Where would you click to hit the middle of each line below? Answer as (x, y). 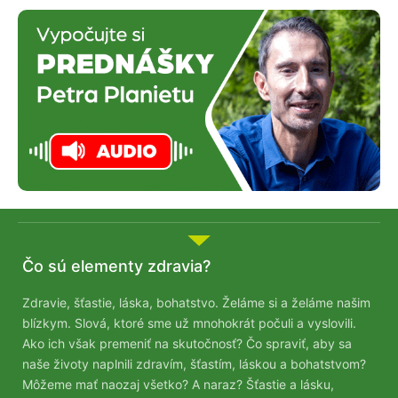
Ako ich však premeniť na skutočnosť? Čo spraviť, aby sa (187, 343)
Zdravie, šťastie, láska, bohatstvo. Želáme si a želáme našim (196, 302)
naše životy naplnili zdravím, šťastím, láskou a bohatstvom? (194, 363)
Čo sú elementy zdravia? (116, 266)
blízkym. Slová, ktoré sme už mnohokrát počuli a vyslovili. (189, 322)
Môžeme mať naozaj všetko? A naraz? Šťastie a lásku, (178, 384)
